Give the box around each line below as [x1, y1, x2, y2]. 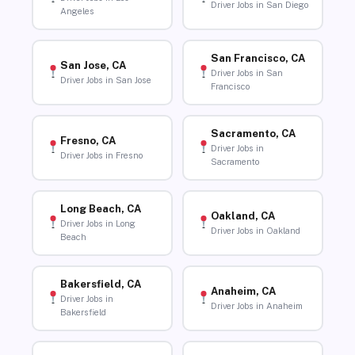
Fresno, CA [59, 134, 116, 147]
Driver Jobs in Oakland [210, 225, 300, 235]
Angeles [59, 6, 94, 17]
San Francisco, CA [210, 52, 305, 65]
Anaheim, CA [210, 284, 276, 297]
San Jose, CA [59, 59, 126, 71]
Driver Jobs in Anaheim [210, 300, 303, 311]
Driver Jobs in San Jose [59, 74, 151, 85]
